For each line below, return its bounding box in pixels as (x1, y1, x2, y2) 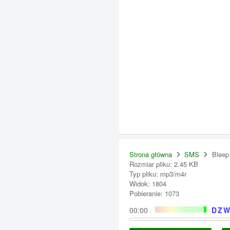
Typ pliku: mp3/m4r (129, 169, 186, 179)
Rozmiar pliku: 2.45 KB (129, 159, 198, 169)
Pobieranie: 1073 (129, 188, 179, 198)
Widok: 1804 (129, 179, 166, 188)
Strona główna (129, 149, 172, 159)
